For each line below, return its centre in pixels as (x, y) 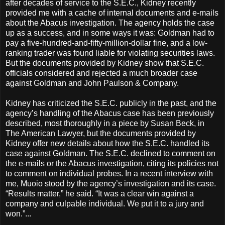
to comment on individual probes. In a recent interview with (109, 174)
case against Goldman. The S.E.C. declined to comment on (110, 154)
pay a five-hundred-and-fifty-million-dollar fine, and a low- (106, 43)
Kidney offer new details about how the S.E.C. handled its (107, 144)
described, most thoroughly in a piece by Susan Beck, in (105, 124)
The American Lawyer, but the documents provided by (101, 134)
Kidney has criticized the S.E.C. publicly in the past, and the (111, 103)
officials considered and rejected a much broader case (101, 73)
